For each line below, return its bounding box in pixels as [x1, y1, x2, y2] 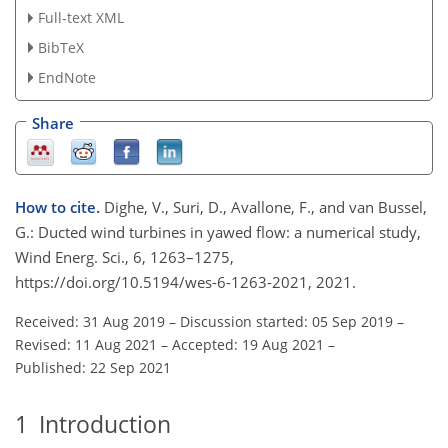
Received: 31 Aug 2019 [15, 311, 165, 331]
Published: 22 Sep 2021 [15, 357, 171, 377]
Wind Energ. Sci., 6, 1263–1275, [15, 246, 234, 267]
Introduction [28, 408, 171, 440]
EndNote [37, 68, 96, 88]
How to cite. [15, 196, 104, 217]
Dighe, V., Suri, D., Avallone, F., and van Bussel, [104, 196, 427, 217]
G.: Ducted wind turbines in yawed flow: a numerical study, [15, 221, 421, 242]
